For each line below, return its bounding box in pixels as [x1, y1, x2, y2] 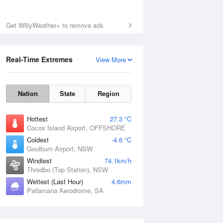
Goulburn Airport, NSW [27, 144, 93, 153]
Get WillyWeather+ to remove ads [6, 20, 104, 30]
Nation [17, 89, 38, 98]
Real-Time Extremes [6, 54, 73, 64]
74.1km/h [105, 156, 131, 165]
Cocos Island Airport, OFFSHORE [27, 123, 125, 132]
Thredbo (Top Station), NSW [27, 165, 108, 174]
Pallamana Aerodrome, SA [27, 186, 104, 195]
